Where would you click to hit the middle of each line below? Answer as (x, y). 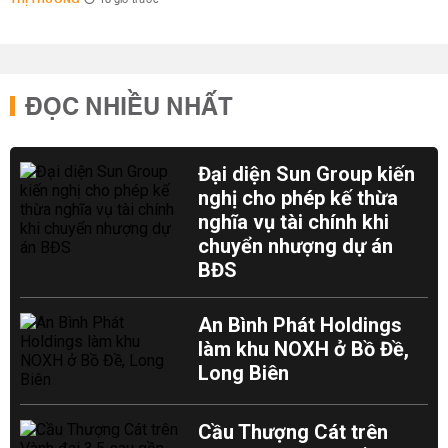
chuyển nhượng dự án (296, 246)
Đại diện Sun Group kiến (307, 174)
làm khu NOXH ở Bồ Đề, (304, 349)
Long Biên (244, 373)
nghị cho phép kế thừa (298, 198)
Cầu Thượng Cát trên (293, 432)
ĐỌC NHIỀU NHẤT (129, 108)
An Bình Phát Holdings (300, 325)
